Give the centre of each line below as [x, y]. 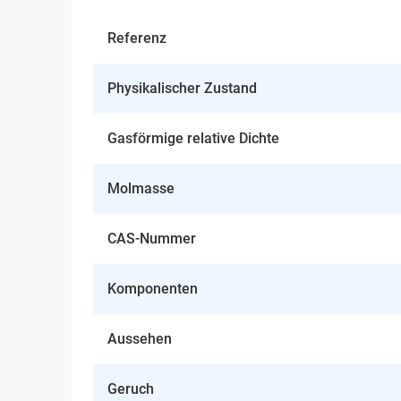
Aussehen [140, 339]
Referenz [137, 38]
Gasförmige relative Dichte [193, 139]
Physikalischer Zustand [182, 89]
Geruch [131, 389]
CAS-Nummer [152, 239]
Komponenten [153, 289]
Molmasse [141, 189]
